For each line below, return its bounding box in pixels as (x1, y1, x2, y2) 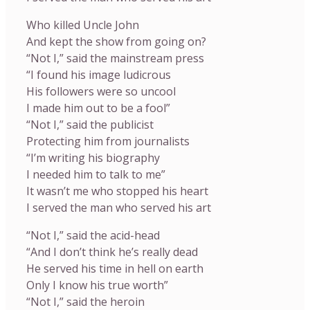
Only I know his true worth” (26, 277, 168, 293)
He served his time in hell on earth (26, 261, 203, 276)
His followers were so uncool (26, 84, 176, 99)
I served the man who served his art (26, 200, 211, 215)
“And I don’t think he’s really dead (26, 244, 198, 259)
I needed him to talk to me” (26, 167, 165, 182)
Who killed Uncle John (26, 17, 139, 33)
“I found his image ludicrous (26, 67, 171, 82)
